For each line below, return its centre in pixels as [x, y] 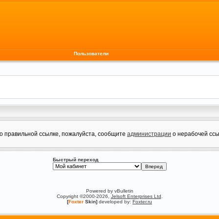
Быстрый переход [75, 160]
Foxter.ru [142, 202]
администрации [149, 134]
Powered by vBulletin [109, 191]
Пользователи [91, 54]
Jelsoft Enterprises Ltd [136, 196]
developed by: [115, 202]
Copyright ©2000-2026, [84, 196]
